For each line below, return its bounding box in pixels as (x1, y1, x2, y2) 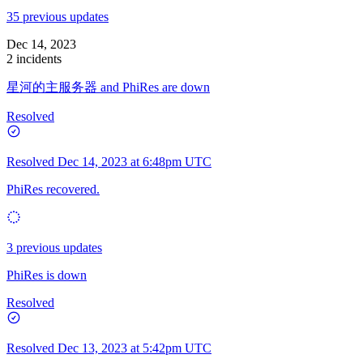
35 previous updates (6, 9, 109, 23)
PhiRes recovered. (6, 181, 100, 196)
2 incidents (6, 51, 62, 66)
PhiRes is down (6, 267, 87, 282)
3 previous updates (6, 240, 102, 254)
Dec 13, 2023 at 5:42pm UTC (58, 340, 211, 355)
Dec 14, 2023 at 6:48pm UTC (58, 154, 211, 169)
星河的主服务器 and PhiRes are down (6, 79, 210, 94)
